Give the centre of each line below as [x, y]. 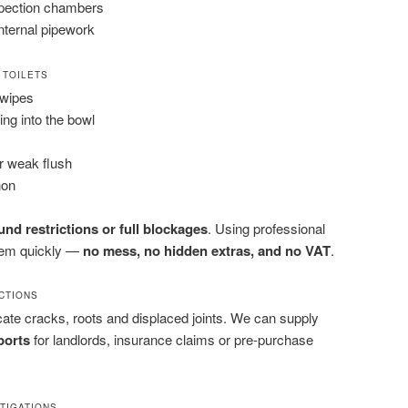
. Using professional [266, 229]
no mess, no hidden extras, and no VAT [207, 251]
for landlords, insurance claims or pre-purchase [172, 340]
